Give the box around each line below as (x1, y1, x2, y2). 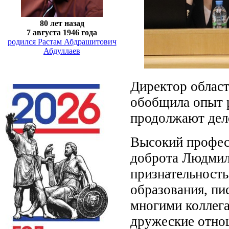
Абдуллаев (43, 46, 80, 55)
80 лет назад (39, 18, 84, 28)
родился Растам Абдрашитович (7, 37, 117, 46)
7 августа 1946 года (27, 28, 97, 37)
